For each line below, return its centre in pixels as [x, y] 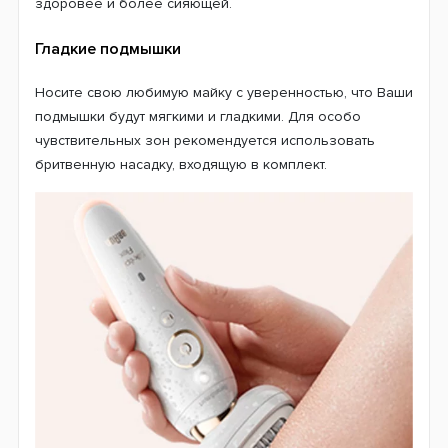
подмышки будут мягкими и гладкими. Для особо [198, 116]
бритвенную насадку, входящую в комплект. [181, 164]
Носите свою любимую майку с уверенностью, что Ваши [224, 92]
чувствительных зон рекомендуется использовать [205, 140]
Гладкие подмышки [108, 48]
